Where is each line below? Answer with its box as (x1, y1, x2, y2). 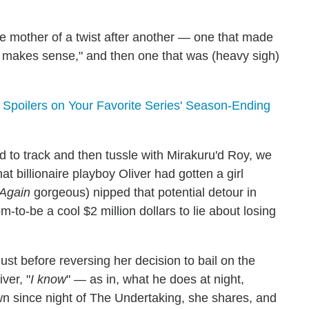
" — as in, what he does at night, (66, 272, 244, 286)
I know (30, 272, 66, 286)
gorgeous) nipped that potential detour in (30, 186, 257, 199)
